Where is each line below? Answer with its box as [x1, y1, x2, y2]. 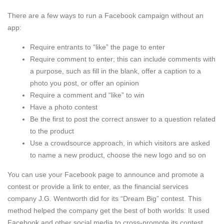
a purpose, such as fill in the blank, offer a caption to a [30, 66, 201, 75]
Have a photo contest [30, 102, 97, 111]
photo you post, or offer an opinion [30, 78, 139, 87]
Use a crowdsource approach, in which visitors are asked [30, 138, 210, 147]
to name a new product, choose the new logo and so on [30, 150, 206, 159]
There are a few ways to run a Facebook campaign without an [7, 11, 203, 19]
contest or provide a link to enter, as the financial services [7, 182, 188, 190]
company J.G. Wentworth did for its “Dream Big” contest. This [7, 194, 201, 202]
